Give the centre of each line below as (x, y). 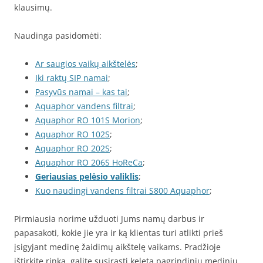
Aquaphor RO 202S (73, 148)
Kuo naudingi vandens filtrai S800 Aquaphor (122, 190)
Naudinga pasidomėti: (58, 36)
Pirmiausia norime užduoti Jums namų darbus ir (109, 219)
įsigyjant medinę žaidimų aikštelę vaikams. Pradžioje (117, 247)
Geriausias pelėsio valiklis (87, 176)
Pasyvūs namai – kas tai (81, 92)
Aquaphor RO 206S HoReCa (89, 162)
